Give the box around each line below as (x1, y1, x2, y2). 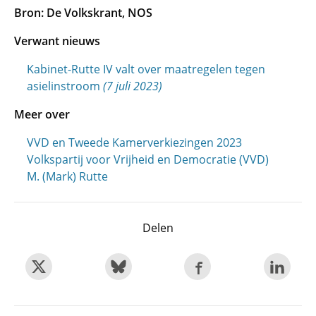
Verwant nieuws (14, 33, 100, 49)
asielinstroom (27, 78, 103, 94)
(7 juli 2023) (103, 78, 162, 94)
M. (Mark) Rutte (27, 169, 108, 184)
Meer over (14, 107, 70, 122)
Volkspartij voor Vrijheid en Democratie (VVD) (27, 152, 269, 167)
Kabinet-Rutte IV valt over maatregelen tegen (27, 61, 265, 77)
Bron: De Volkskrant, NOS (14, 5, 152, 20)
